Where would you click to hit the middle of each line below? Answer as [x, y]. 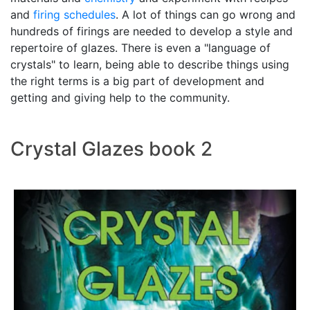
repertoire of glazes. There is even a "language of [140, 47]
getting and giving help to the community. [120, 97]
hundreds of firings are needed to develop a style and [152, 31]
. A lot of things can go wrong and [206, 14]
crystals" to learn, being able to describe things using [150, 64]
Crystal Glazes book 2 [111, 148]
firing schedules [74, 14]
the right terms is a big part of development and [137, 81]
